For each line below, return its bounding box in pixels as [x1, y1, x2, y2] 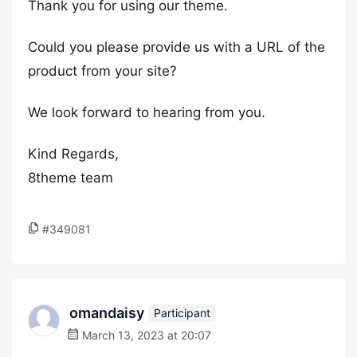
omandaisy [69, 304, 144, 321]
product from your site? [28, 63, 177, 79]
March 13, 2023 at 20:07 [79, 328, 211, 342]
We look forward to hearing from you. [28, 104, 265, 120]
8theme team [28, 170, 113, 186]
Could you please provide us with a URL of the [28, 39, 325, 55]
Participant [154, 305, 210, 320]
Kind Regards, [28, 146, 119, 162]
